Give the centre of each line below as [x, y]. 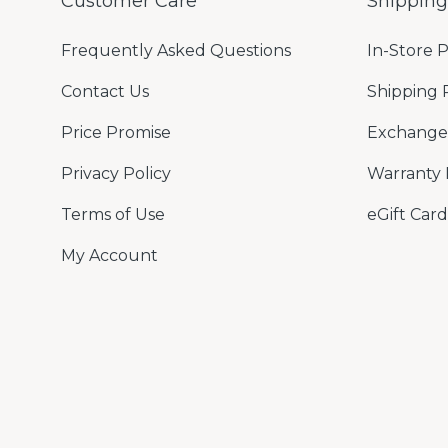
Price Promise [116, 132]
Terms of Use [113, 214]
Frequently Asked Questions [176, 50]
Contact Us [105, 91]
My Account [109, 255]
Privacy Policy [116, 173]
